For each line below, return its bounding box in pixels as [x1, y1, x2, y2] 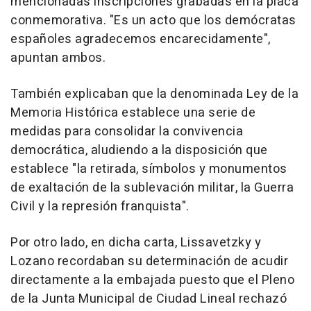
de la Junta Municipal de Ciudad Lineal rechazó [10, 289, 287, 308]
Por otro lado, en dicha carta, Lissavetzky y [10, 233, 261, 252]
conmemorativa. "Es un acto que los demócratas [10, 11, 296, 30]
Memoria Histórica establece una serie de [10, 103, 255, 122]
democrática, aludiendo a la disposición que [10, 141, 268, 160]
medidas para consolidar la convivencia [10, 122, 243, 141]
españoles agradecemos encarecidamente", [10, 30, 271, 49]
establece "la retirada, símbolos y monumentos [10, 160, 287, 178]
